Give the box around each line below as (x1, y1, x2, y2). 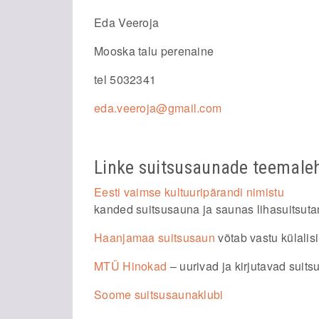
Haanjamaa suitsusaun (94, 229, 216, 246)
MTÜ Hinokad (94, 258, 167, 274)
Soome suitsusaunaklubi (94, 286, 224, 303)
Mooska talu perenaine (94, 43, 214, 59)
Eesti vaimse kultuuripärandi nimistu (94, 184, 284, 200)
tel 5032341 (94, 71, 157, 88)
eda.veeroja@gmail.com (94, 100, 222, 116)
